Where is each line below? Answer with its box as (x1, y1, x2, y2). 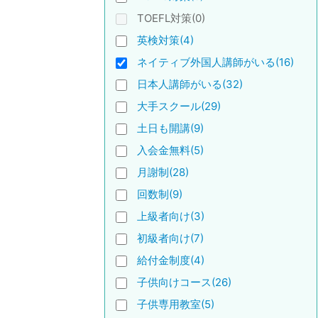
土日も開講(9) (137, 121, 204, 135)
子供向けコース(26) (137, 275, 231, 289)
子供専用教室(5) (137, 297, 214, 311)
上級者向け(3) (137, 209, 204, 223)
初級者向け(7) (137, 231, 204, 245)
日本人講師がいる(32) (137, 77, 243, 91)
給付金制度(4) (137, 253, 204, 267)
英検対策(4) (137, 33, 194, 47)
